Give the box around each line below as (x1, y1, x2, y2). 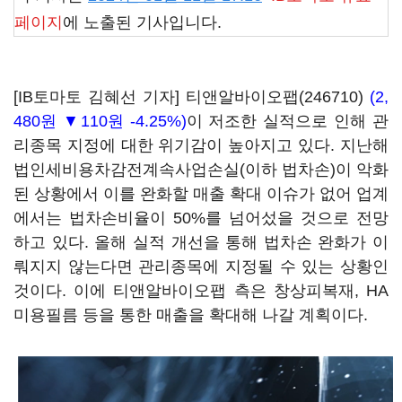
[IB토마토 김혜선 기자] (13, 88, 186, 106)
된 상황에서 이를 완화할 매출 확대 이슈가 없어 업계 (13, 185, 389, 203)
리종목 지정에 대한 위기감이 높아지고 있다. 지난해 (13, 136, 389, 154)
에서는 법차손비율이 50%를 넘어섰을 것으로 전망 (13, 209, 389, 227)
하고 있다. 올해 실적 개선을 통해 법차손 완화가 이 (13, 233, 389, 251)
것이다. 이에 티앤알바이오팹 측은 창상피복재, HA (13, 282, 389, 300)
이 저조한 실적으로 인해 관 (186, 112, 389, 130)
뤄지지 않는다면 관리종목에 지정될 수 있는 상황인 (13, 258, 389, 275)
